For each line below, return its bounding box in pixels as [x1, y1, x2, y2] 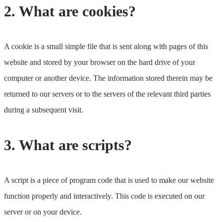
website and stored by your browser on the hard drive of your [4, 58, 195, 67]
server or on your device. [4, 208, 82, 217]
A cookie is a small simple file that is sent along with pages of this [4, 42, 208, 51]
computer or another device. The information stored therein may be [4, 74, 213, 83]
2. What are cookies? [4, 3, 136, 20]
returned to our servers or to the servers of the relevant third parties [4, 90, 211, 99]
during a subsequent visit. [4, 106, 83, 114]
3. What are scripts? [4, 137, 132, 154]
